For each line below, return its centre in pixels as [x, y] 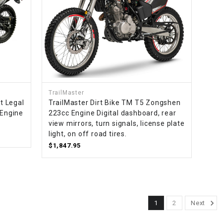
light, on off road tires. [87, 134]
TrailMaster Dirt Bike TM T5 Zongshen [114, 102]
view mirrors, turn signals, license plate [116, 123]
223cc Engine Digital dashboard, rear [112, 113]
